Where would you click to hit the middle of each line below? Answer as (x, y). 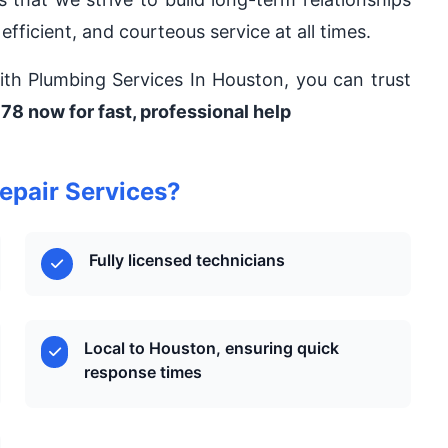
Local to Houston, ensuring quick (211, 348)
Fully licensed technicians (187, 260)
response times (142, 372)
